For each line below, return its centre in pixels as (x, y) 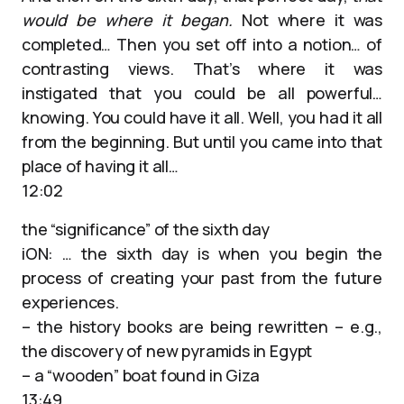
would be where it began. (127, 20)
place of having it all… (100, 166)
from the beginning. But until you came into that (202, 142)
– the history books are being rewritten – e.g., (202, 326)
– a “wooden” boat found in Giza (141, 375)
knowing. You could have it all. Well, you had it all (202, 117)
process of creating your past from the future (202, 278)
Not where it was (307, 20)
